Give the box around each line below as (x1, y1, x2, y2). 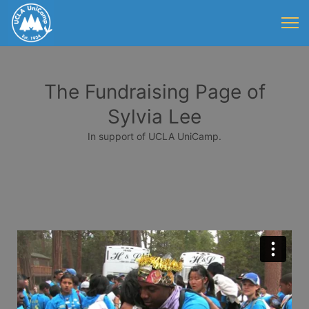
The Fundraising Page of (43, 80, 266, 103)
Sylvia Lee (108, 105, 201, 128)
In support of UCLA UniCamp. (88, 130, 221, 142)
